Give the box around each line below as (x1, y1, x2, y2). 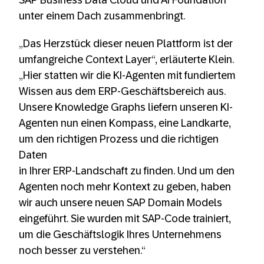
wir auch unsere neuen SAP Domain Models (19, 197, 222, 209)
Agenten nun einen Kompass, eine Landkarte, (19, 117, 231, 130)
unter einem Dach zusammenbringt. (19, 10, 185, 22)
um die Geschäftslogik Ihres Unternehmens (19, 229, 222, 241)
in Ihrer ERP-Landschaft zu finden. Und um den (19, 165, 235, 177)
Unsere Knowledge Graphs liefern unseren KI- (19, 101, 233, 114)
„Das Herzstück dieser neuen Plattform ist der (19, 38, 233, 50)
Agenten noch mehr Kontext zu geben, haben (19, 181, 231, 193)
